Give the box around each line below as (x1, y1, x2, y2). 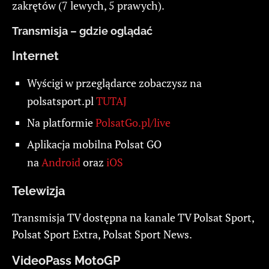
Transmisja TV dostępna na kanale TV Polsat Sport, (12, 210, 254, 225)
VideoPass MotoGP (12, 253, 120, 268)
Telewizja (12, 183, 65, 198)
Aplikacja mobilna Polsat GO (27, 136, 162, 151)
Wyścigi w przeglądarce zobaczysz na (27, 75, 202, 90)
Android (41, 154, 80, 169)
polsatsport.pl (27, 93, 96, 108)
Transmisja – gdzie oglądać (12, 24, 153, 37)
